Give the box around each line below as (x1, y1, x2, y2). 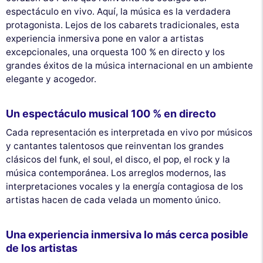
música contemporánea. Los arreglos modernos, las (6, 167, 226, 178)
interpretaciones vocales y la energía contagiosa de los (6, 180, 243, 192)
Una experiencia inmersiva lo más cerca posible (6, 228, 248, 241)
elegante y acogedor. (6, 73, 96, 85)
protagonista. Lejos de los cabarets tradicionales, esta (6, 19, 240, 31)
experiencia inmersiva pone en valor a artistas (6, 32, 204, 44)
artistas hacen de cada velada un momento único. (6, 194, 221, 205)
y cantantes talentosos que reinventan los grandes (6, 140, 224, 151)
